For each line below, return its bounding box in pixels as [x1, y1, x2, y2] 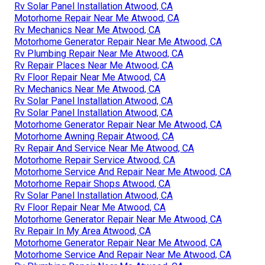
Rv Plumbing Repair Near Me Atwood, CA [14, 48, 183, 60]
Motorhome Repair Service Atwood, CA [14, 154, 175, 166]
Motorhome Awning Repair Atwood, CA [14, 131, 174, 143]
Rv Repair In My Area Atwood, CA [14, 225, 151, 237]
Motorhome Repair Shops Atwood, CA [14, 178, 170, 190]
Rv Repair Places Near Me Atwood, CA [14, 60, 173, 72]
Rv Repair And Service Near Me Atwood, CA [14, 143, 194, 154]
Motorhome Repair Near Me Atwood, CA [14, 12, 179, 24]
